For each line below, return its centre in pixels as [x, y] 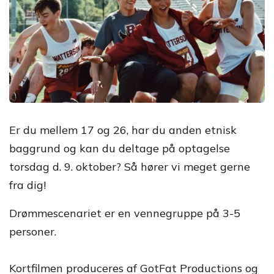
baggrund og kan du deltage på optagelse [120, 149]
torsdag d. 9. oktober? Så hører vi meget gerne [130, 167]
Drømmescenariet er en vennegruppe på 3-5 [125, 213]
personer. [33, 232]
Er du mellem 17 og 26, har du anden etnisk [123, 130]
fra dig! [28, 185]
